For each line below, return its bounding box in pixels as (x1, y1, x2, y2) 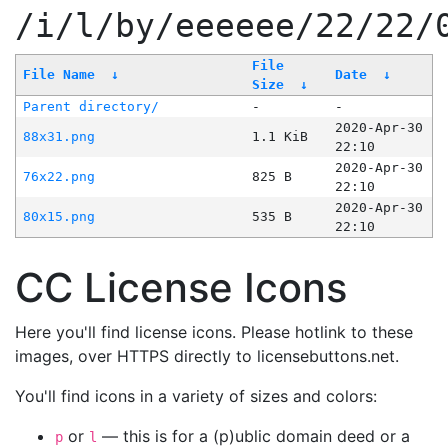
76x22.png (22, 169, 95, 185)
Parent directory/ (22, 99, 159, 115)
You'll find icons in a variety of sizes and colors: (15, 386, 377, 407)
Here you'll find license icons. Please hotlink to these (15, 322, 413, 343)
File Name (22, 67, 95, 83)
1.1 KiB (251, 129, 308, 145)
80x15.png (22, 209, 95, 225)
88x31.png (22, 129, 95, 145)
